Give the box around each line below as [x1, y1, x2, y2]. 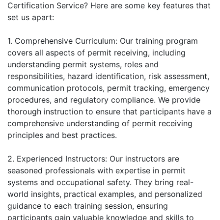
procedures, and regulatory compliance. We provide [7, 94, 200, 105]
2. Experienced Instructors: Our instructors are [7, 153, 179, 164]
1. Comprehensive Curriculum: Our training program [7, 35, 198, 46]
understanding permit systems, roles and [7, 59, 159, 69]
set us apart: [7, 12, 54, 22]
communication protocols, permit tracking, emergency [7, 82, 210, 93]
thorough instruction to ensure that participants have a [7, 106, 212, 116]
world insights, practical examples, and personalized [7, 189, 202, 199]
